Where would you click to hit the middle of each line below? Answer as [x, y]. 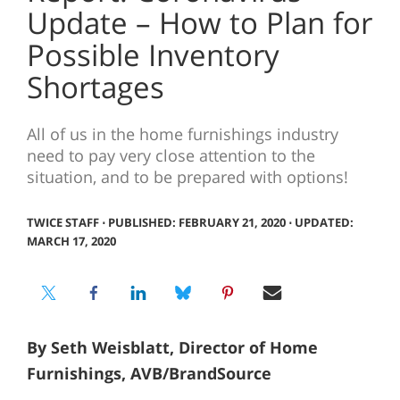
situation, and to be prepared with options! [187, 177]
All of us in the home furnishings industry [182, 134]
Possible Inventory [153, 55]
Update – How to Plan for [199, 23]
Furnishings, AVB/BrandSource [149, 373]
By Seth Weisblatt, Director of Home [172, 347]
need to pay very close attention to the [171, 156]
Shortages [95, 87]
